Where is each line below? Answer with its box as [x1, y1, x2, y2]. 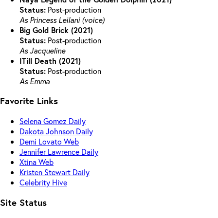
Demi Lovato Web [19, 136, 79, 147]
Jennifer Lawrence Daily [19, 146, 98, 157]
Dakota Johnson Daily [19, 126, 93, 137]
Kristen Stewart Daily [19, 167, 90, 178]
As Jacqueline [19, 45, 65, 55]
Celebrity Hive [19, 177, 67, 188]
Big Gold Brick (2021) [19, 24, 93, 35]
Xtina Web [19, 157, 54, 167]
